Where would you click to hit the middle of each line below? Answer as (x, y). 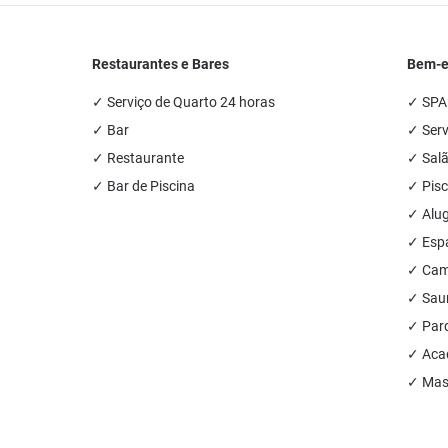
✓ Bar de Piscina (144, 186)
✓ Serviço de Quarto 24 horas (184, 102)
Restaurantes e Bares (161, 64)
